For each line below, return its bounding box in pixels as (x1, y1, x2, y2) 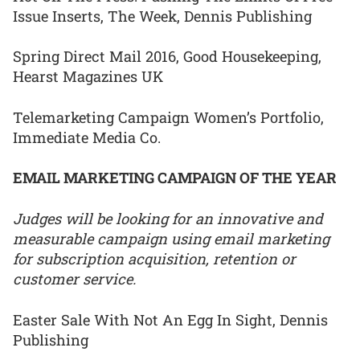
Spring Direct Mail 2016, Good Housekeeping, (13, 47, 321, 67)
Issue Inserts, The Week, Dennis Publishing (13, 6, 312, 26)
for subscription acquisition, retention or (13, 248, 296, 268)
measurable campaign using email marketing (13, 228, 329, 248)
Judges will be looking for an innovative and (13, 208, 323, 228)
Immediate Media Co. (13, 127, 161, 147)
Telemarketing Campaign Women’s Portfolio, (13, 107, 324, 127)
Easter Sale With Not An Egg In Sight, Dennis (13, 309, 328, 329)
